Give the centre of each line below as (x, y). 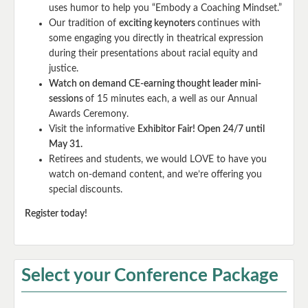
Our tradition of (84, 23)
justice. (64, 68)
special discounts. (86, 189)
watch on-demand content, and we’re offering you (155, 174)
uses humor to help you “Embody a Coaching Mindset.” (165, 8)
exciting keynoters (158, 23)
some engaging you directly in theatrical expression (156, 38)
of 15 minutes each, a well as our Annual (171, 99)
